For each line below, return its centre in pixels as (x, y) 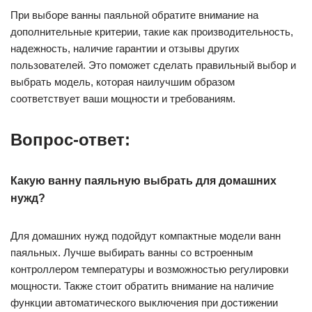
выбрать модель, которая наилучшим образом (123, 82)
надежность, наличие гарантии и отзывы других (125, 48)
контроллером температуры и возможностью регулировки (149, 269)
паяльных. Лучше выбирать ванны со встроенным (132, 252)
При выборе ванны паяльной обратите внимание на (134, 15)
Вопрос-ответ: (70, 140)
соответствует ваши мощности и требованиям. (123, 99)
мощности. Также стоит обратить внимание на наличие (142, 286)
